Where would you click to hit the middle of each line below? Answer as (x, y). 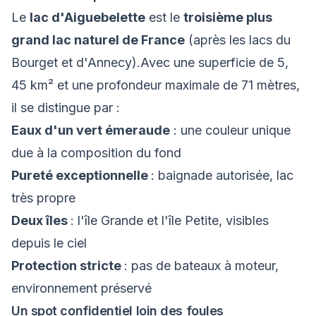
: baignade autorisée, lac (222, 175)
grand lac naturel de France (98, 40)
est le (164, 17)
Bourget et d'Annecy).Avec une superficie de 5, (150, 62)
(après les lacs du (238, 40)
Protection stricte (68, 266)
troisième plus (228, 17)
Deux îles (41, 220)
